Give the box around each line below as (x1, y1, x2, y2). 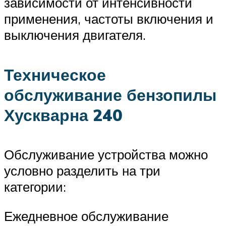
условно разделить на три (4, 162, 160, 179)
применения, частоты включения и (4, 11, 213, 27)
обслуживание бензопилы (4, 84, 216, 105)
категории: (4, 179, 66, 195)
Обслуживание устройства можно (4, 146, 208, 163)
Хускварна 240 (4, 104, 123, 125)
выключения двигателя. (4, 27, 146, 43)
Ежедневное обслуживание (4, 207, 168, 224)
